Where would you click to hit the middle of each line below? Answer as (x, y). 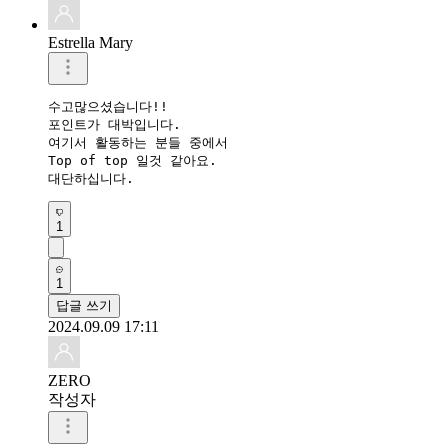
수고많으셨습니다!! (108, 106)
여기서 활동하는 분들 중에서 (138, 142)
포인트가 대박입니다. (114, 124)
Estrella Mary (90, 42)
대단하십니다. (91, 178)
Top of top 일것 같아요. (132, 160)
